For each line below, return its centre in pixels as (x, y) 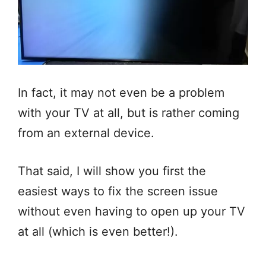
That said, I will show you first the (112, 171)
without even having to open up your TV (132, 211)
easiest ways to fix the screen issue (118, 191)
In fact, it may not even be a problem (121, 92)
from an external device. (88, 133)
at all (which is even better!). (98, 231)
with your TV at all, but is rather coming (129, 113)
